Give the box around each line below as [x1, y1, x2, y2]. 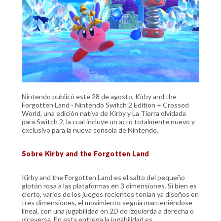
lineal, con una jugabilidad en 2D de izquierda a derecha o [22, 206, 194, 215]
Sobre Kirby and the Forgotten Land [22, 149, 149, 158]
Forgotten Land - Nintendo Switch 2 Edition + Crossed [22, 100, 189, 109]
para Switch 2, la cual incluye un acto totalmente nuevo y [22, 117, 195, 126]
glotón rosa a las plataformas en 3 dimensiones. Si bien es [22, 181, 197, 190]
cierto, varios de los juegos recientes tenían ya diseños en [22, 189, 199, 198]
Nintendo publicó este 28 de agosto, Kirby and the [22, 92, 177, 101]
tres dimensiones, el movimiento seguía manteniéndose [22, 198, 192, 207]
